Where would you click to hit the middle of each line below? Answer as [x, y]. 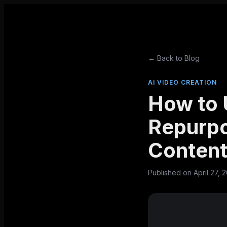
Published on [171, 173]
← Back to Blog [174, 58]
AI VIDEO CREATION [182, 82]
